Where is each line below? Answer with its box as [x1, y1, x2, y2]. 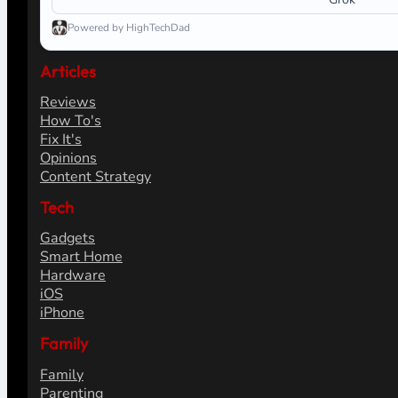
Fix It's [39, 130, 82, 150]
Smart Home [39, 247, 123, 267]
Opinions [39, 148, 97, 169]
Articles [39, 61, 96, 83]
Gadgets [39, 228, 95, 249]
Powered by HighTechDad [67, 20, 190, 35]
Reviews [39, 92, 96, 113]
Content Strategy [39, 167, 151, 187]
